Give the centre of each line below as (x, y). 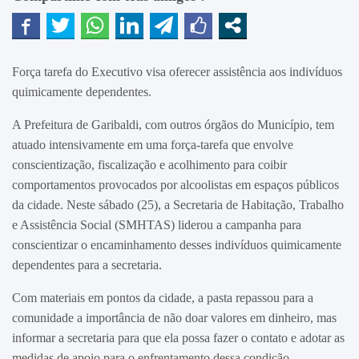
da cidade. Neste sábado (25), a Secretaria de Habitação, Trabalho (178, 204)
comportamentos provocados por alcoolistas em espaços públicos (175, 184)
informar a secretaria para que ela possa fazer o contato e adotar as (178, 337)
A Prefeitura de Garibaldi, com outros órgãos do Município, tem (173, 124)
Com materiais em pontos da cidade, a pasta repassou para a (163, 297)
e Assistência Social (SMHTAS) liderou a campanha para (157, 224)
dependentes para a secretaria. (87, 264)
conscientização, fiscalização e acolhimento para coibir (149, 164)
